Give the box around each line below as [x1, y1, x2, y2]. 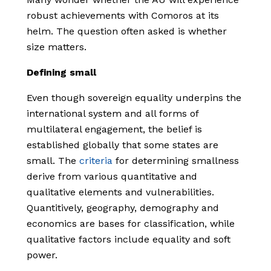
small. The [27, 155, 79, 167]
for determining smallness [113, 155, 239, 167]
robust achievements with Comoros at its [27, 10, 219, 22]
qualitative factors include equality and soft [27, 233, 230, 246]
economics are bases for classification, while [27, 218, 235, 230]
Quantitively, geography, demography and [27, 202, 219, 214]
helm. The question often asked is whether [27, 25, 227, 38]
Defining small [27, 67, 96, 79]
